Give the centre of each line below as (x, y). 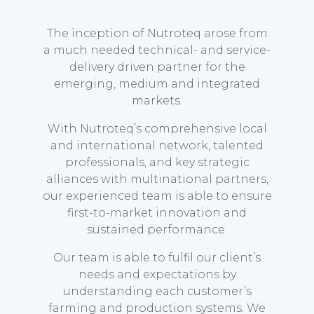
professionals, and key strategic (157, 163)
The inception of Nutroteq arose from (157, 34)
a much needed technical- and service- (157, 50)
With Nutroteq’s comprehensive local (157, 129)
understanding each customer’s (157, 292)
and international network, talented (157, 146)
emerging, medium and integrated (157, 84)
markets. (157, 101)
